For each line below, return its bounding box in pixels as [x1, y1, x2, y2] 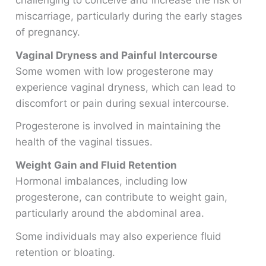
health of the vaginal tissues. [15, 136, 153, 148]
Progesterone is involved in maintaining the [15, 120, 221, 132]
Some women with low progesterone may [15, 65, 214, 77]
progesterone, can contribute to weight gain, [15, 191, 228, 204]
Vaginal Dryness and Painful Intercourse [15, 49, 218, 61]
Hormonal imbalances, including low [15, 175, 188, 188]
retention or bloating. [15, 246, 116, 258]
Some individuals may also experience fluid [15, 230, 222, 242]
